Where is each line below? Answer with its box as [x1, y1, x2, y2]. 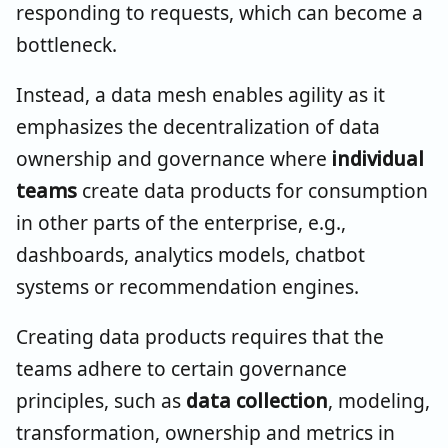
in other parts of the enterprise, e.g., [16, 208, 346, 236]
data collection [186, 386, 328, 414]
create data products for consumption [82, 176, 428, 204]
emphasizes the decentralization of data [16, 112, 380, 140]
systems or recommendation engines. [16, 272, 359, 300]
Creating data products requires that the [16, 322, 384, 350]
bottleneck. [16, 30, 117, 58]
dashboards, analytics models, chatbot [16, 240, 365, 268]
